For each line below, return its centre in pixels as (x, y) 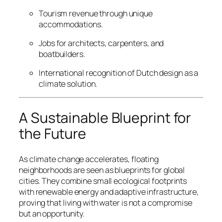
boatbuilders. (62, 54)
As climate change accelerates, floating (89, 159)
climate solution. (68, 84)
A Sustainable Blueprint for (105, 118)
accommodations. (71, 24)
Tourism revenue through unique (96, 13)
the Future (53, 134)
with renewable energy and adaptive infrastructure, (109, 192)
